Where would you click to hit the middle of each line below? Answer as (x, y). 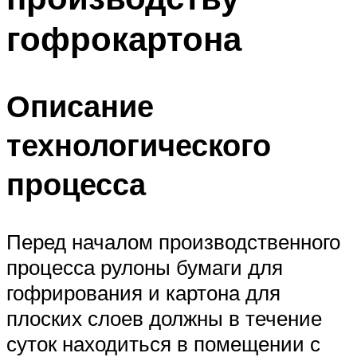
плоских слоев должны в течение (164, 318)
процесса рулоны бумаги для (145, 267)
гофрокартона (124, 38)
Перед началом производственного (173, 242)
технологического (139, 145)
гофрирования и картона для (143, 293)
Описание (80, 106)
